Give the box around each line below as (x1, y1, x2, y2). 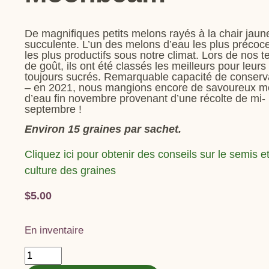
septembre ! (25, 103, 82, 116)
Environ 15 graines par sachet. (25, 122, 182, 135)
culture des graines (25, 165, 116, 177)
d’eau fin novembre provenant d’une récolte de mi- (25, 92, 266, 105)
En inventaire (25, 225, 84, 237)
